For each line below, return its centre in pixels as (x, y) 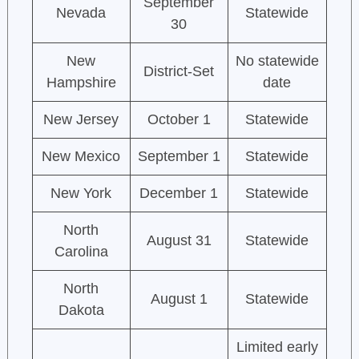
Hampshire (81, 83)
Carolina (81, 252)
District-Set (179, 72)
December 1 (179, 194)
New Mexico (81, 157)
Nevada (81, 13)
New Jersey (81, 120)
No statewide (277, 61)
